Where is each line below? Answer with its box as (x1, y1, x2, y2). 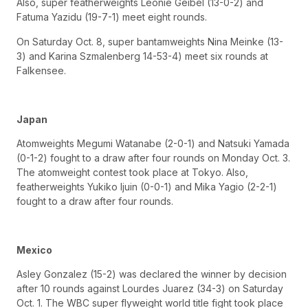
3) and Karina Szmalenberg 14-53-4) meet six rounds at (16, 49, 268, 62)
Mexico (16, 243, 52, 256)
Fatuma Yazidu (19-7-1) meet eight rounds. (16, 11, 207, 23)
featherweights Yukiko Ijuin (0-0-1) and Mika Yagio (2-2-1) (16, 181, 277, 193)
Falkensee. (16, 64, 66, 76)
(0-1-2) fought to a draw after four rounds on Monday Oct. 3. (16, 152, 290, 164)
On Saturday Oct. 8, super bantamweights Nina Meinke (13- (16, 35, 283, 47)
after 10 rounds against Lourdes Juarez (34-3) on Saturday (16, 283, 283, 295)
